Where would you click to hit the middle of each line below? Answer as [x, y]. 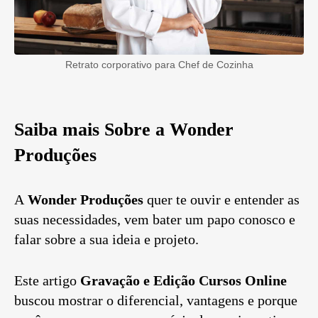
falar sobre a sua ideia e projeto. [106, 240]
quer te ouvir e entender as [223, 200]
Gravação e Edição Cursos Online [182, 281]
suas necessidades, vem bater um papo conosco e [155, 220]
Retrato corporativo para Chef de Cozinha [159, 65]
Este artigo [45, 281]
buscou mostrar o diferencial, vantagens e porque [156, 301]
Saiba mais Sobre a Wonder [124, 130]
